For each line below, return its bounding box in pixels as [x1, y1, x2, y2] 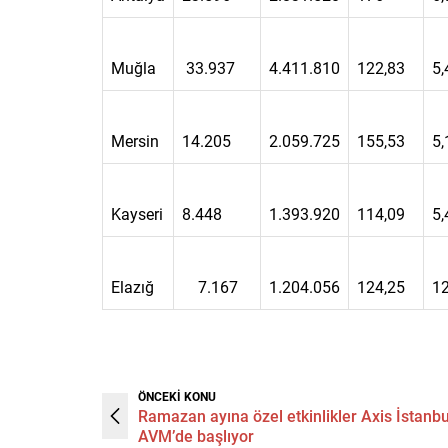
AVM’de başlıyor [138, 424, 254, 446]
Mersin [111, 129, 159, 151]
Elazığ [111, 275, 154, 297]
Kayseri [111, 202, 163, 224]
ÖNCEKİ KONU [138, 387, 216, 404]
